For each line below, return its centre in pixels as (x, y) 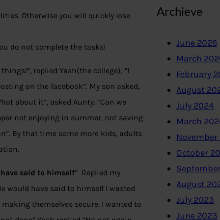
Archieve (180, 11)
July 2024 (195, 106)
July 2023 (195, 200)
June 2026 (197, 43)
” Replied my (97, 173)
